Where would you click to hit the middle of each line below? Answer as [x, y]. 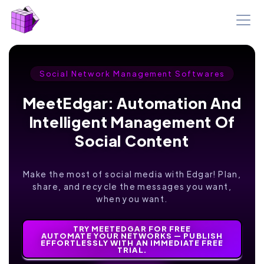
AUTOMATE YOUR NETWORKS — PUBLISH [132, 235]
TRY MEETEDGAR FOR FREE [132, 228]
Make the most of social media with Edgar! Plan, [132, 174]
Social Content [132, 141]
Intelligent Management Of [132, 122]
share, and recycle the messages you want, [132, 186]
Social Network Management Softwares [132, 73]
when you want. [132, 199]
